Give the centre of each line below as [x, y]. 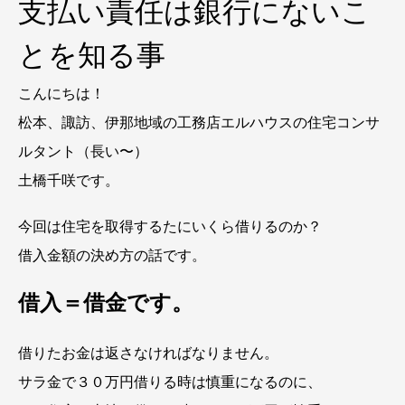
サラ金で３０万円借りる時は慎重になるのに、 [170, 381]
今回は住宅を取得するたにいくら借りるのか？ [170, 226]
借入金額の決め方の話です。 [112, 255]
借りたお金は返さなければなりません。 [148, 353]
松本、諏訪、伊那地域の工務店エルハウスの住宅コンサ [199, 122]
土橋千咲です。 [69, 180]
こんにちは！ [61, 93]
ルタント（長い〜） [83, 151]
